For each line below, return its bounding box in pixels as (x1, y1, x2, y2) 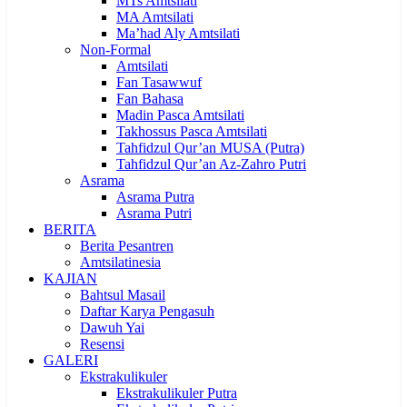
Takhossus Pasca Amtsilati (116, 124, 267, 139)
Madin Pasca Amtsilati (116, 107, 244, 123)
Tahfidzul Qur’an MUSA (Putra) (116, 140, 304, 155)
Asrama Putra (116, 189, 194, 204)
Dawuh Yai (80, 320, 144, 335)
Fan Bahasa (116, 91, 184, 106)
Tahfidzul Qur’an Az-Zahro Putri (116, 156, 306, 172)
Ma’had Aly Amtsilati (116, 25, 240, 41)
